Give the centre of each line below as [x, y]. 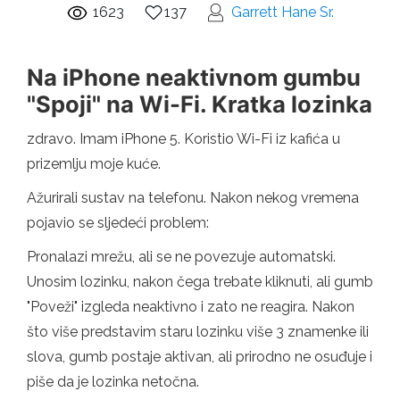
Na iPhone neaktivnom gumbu [194, 77]
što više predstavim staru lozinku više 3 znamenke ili [198, 331]
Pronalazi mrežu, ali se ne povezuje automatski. [181, 256]
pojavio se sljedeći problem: [118, 222]
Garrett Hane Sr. [283, 12]
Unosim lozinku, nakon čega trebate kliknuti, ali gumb [200, 281]
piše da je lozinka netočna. [113, 381]
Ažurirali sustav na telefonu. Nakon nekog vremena [193, 197]
